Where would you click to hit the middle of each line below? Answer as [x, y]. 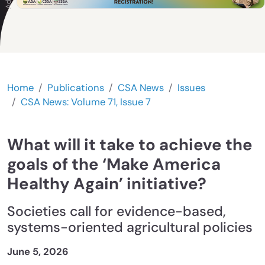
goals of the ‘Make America [114, 165]
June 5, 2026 [38, 252]
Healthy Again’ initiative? [107, 184]
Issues [191, 88]
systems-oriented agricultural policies [130, 227]
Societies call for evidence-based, [117, 211]
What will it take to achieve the [130, 145]
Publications [76, 88]
